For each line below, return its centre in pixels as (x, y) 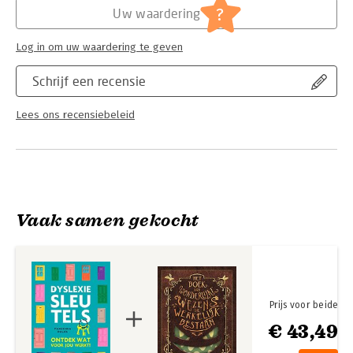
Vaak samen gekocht (108, 220)
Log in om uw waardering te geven (99, 47)
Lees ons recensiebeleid (75, 115)
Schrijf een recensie (89, 81)
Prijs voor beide (304, 305)
